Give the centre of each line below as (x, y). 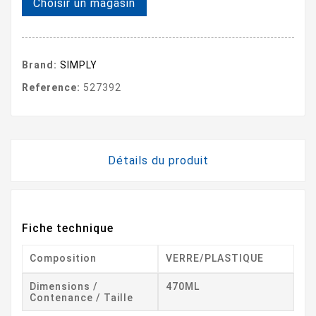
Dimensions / (64, 287)
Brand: (39, 65)
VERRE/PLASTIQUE (215, 259)
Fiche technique (68, 229)
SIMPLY (79, 65)
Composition (63, 259)
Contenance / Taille (81, 298)
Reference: (51, 88)
